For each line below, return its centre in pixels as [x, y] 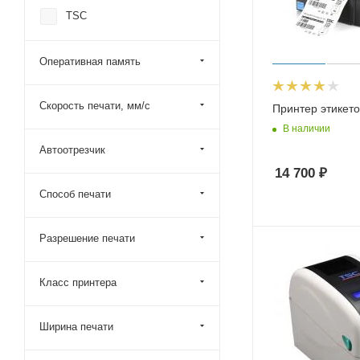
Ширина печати [76, 327]
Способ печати [75, 194]
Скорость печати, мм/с [95, 106]
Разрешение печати [87, 238]
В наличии [307, 129]
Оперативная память [90, 61]
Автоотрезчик [72, 150]
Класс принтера [78, 282]
